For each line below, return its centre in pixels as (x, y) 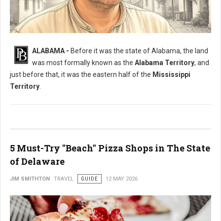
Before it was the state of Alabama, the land (139, 51)
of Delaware (37, 161)
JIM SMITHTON (30, 179)
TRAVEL (64, 179)
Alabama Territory (165, 63)
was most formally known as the (83, 63)
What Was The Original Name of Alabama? (70, 43)
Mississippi (171, 74)
